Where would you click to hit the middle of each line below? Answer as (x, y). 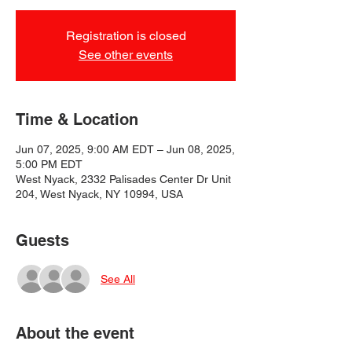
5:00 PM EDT (49, 164)
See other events (126, 55)
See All (118, 279)
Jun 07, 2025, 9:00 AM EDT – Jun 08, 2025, (125, 149)
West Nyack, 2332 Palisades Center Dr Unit (123, 179)
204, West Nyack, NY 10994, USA (99, 194)
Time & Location (77, 119)
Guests (42, 240)
